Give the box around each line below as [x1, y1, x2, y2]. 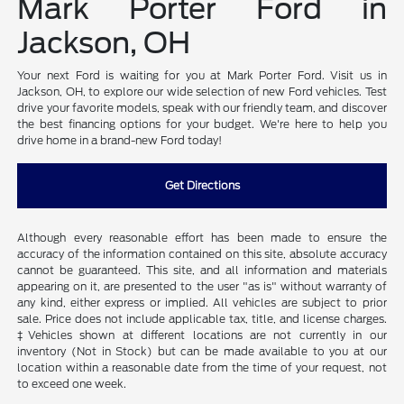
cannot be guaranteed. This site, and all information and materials [17, 262, 387, 277]
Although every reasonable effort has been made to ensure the [17, 230, 387, 244]
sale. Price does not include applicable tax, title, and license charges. [17, 311, 387, 326]
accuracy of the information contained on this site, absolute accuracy [17, 246, 387, 261]
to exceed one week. [17, 376, 127, 390]
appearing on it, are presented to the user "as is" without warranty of [17, 279, 387, 293]
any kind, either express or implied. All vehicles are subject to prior [17, 295, 387, 309]
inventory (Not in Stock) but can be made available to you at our [17, 344, 387, 358]
